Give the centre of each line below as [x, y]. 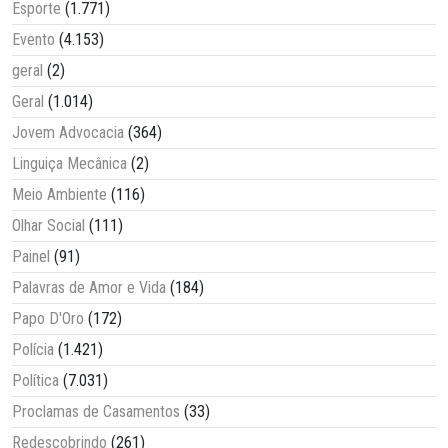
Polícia [33, 349]
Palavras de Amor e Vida [89, 287]
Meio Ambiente [59, 194]
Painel [31, 256]
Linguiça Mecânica [69, 163]
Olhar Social [48, 225]
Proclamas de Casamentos [96, 411]
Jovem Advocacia [68, 132]
